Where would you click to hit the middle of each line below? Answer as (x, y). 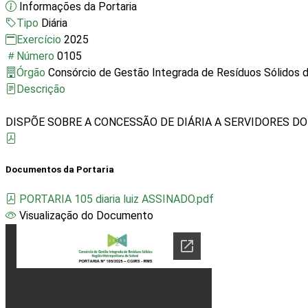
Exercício (40, 40)
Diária (54, 23)
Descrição (41, 89)
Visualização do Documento (86, 215)
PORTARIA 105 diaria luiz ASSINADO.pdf (117, 199)
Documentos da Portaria (60, 169)
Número (37, 56)
